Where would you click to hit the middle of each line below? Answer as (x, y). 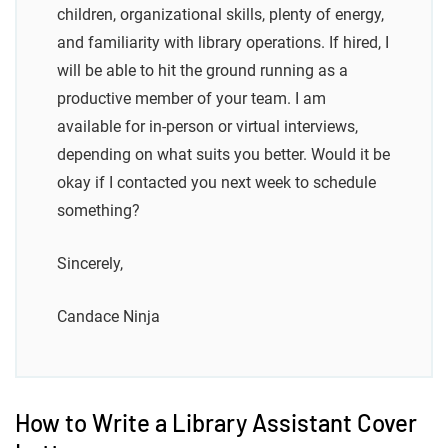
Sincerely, (90, 264)
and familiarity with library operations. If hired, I (223, 43)
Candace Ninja (108, 317)
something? (98, 211)
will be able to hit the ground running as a (202, 71)
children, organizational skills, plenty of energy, (220, 15)
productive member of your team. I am (191, 99)
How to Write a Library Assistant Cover (216, 423)
